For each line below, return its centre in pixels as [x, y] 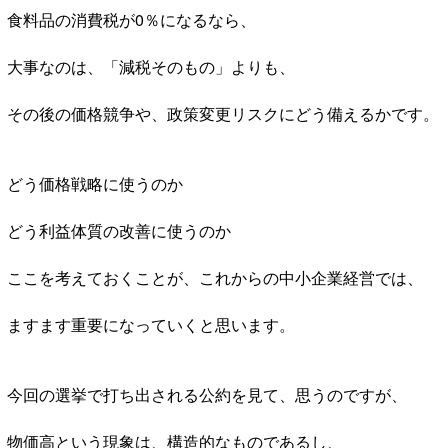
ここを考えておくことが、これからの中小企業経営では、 [215, 277]
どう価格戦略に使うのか [95, 183]
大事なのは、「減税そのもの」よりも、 [151, 66]
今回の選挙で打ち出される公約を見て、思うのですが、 [207, 394]
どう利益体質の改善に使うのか [119, 230]
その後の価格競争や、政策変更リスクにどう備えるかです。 [223, 113]
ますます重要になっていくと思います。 [151, 324]
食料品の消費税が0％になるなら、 [131, 19]
